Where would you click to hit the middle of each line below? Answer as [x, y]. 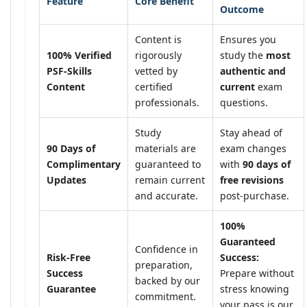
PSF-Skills [69, 71]
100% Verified [79, 55]
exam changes [253, 148]
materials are [165, 148]
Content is [158, 39]
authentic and [253, 71]
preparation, [164, 265]
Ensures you [248, 39]
